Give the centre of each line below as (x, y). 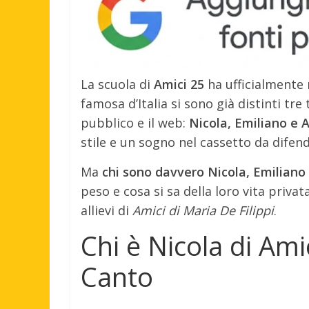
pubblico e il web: (135, 122)
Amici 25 (179, 84)
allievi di (107, 210)
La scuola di (117, 84)
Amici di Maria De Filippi (203, 210)
